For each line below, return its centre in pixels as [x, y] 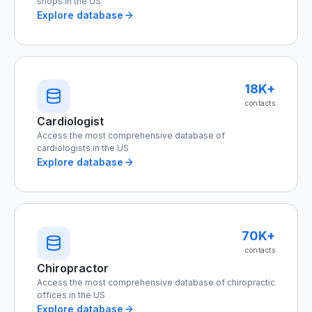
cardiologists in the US [83, 148]
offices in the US [71, 295]
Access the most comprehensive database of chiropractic [156, 282]
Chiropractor [73, 268]
